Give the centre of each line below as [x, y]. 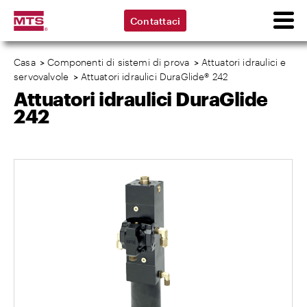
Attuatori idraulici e [244, 62]
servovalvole [41, 76]
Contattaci [155, 21]
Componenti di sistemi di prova [119, 62]
